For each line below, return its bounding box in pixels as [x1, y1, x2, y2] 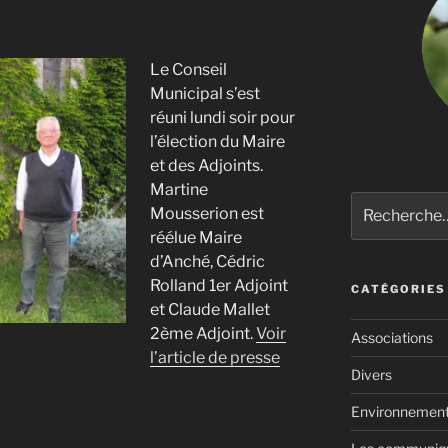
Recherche [349, 192, 422, 210]
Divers [350, 365, 392, 383]
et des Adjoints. [150, 155, 263, 175]
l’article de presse [150, 347, 280, 367]
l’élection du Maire [150, 131, 285, 151]
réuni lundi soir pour [150, 107, 295, 127]
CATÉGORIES [350, 281, 446, 296]
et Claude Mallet [150, 299, 270, 319]
